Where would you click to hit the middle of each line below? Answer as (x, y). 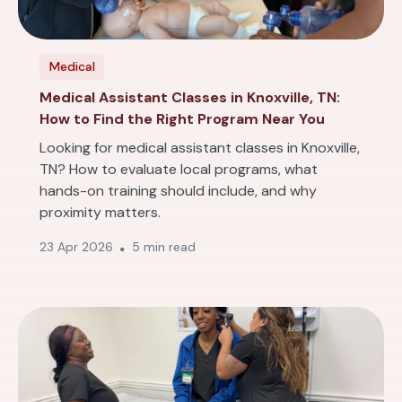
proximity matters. (100, 212)
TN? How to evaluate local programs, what (179, 169)
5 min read (164, 247)
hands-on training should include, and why (178, 191)
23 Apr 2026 (76, 247)
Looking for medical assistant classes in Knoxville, (200, 148)
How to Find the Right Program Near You (182, 119)
